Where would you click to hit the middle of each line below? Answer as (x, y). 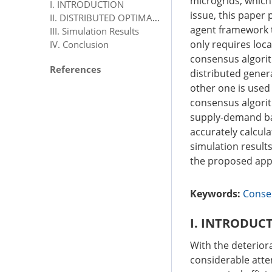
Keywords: (215, 194)
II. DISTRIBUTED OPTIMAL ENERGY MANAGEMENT (156, 17)
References (75, 69)
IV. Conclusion (79, 44)
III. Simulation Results (94, 31)
